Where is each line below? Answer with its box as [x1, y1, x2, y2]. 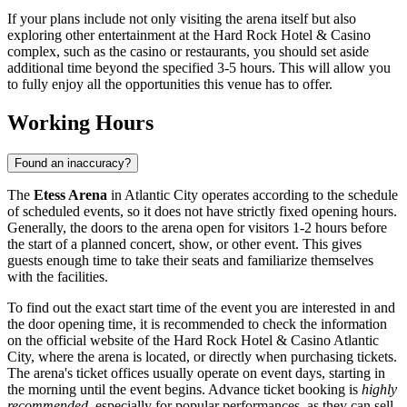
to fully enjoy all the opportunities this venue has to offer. [7, 76, 333, 93]
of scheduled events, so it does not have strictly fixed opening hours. [7, 203, 397, 220]
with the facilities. [7, 269, 108, 285]
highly [362, 382, 397, 398]
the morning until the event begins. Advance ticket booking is [7, 382, 362, 398]
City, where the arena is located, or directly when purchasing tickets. [7, 349, 397, 365]
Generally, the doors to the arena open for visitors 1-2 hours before [7, 220, 387, 236]
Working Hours [7, 111, 154, 135]
